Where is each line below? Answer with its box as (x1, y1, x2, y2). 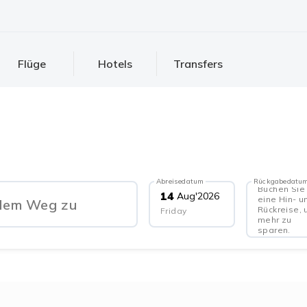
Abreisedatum (156, 177, 204, 186)
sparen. (258, 225, 291, 235)
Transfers (173, 56, 223, 71)
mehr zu (258, 214, 292, 225)
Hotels (97, 56, 132, 71)
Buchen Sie (258, 184, 306, 194)
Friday (160, 206, 187, 216)
